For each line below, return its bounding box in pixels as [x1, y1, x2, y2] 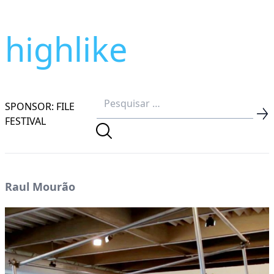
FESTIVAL [5, 114, 46, 128]
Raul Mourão [5, 179, 75, 194]
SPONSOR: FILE [5, 99, 75, 113]
